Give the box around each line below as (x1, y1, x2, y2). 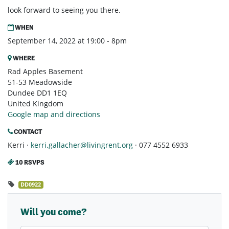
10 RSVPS (14, 158, 44, 167)
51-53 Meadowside (8, 77, 72, 87)
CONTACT (13, 128, 42, 136)
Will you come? (20, 206, 87, 218)
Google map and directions (8, 109, 100, 120)
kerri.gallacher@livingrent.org (31, 140, 133, 150)
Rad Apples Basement (8, 66, 83, 77)
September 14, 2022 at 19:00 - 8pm (8, 36, 127, 46)
